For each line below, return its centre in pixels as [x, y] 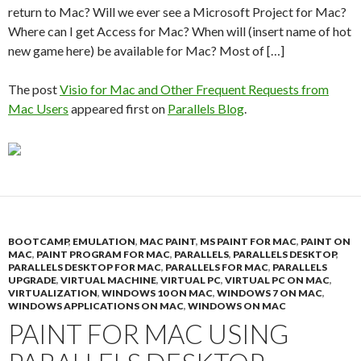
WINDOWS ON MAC [237, 306]
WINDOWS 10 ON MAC [157, 293]
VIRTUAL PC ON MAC [277, 280]
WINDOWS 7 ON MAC [270, 293]
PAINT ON [326, 241]
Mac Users [38, 108]
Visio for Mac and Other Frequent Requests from [194, 89]
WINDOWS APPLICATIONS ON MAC [96, 306]
